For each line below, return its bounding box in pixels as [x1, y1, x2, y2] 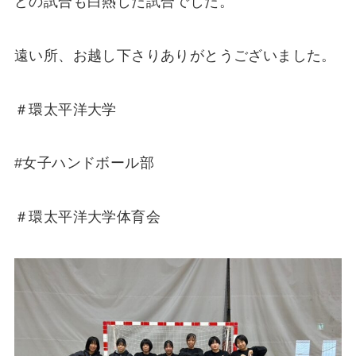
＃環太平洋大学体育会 [14, 209, 161, 226]
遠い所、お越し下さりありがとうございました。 [14, 47, 336, 64]
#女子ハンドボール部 [14, 155, 154, 172]
